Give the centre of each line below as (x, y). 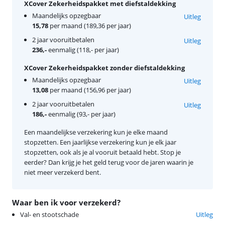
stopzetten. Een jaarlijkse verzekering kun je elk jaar (100, 142)
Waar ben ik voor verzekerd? (66, 202)
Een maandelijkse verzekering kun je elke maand (96, 132)
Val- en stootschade (49, 214)
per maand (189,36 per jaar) (90, 26)
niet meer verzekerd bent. (63, 172)
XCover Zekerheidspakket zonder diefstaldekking (104, 68)
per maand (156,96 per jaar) (90, 90)
